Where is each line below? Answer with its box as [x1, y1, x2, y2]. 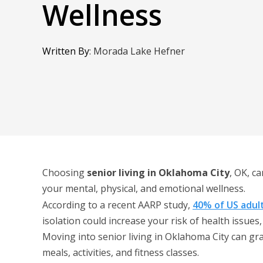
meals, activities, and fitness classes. [42, 246, 199, 259]
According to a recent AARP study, [42, 198, 190, 211]
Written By [42, 45, 89, 58]
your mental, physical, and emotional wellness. [42, 182, 245, 195]
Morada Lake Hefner [93, 45, 185, 58]
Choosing [42, 166, 87, 179]
